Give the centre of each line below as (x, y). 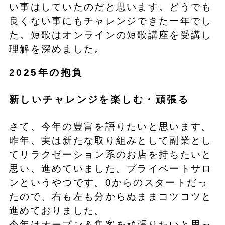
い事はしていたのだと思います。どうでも (110, 7)
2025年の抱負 (46, 73)
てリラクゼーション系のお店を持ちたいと (110, 155)
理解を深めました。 (57, 49)
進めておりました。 (57, 211)
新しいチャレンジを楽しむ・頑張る (99, 99)
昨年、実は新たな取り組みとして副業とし (110, 141)
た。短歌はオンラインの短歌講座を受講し (110, 35)
